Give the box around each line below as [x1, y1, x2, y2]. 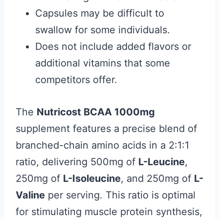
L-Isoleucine [63, 173, 121, 184]
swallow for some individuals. [35, 24, 170, 36]
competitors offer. [35, 74, 117, 86]
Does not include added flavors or [35, 41, 191, 52]
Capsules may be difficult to [35, 7, 164, 19]
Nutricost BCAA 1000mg [37, 106, 155, 118]
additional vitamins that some [35, 57, 170, 69]
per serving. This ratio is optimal [45, 189, 196, 201]
